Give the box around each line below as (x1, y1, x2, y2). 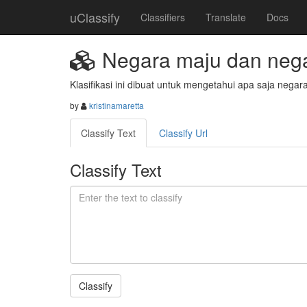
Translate (206, 10, 246, 24)
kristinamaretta (89, 99, 144, 111)
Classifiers (140, 10, 185, 24)
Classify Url (159, 126, 208, 140)
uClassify (70, 8, 120, 26)
